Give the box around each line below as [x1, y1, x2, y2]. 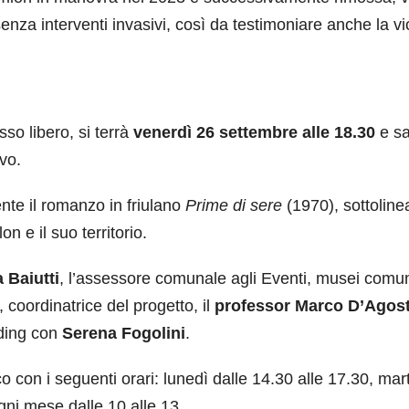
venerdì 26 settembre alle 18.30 [133, 123, 375, 142]
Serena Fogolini [62, 324, 185, 343]
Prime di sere [185, 196, 287, 215]
